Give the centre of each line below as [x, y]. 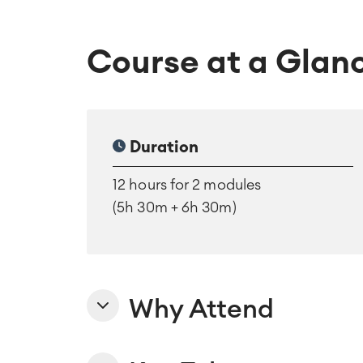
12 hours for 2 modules [187, 184]
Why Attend [201, 309]
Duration [162, 147]
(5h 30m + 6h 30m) [175, 207]
